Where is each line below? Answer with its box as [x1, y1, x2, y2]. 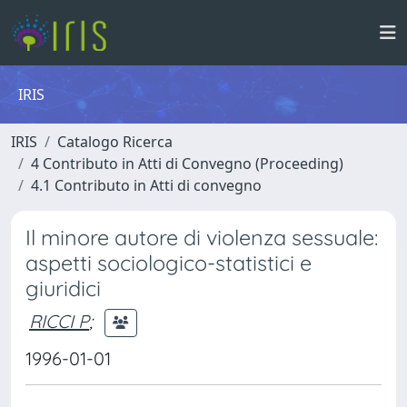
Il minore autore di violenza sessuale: [25, 224, 378, 251]
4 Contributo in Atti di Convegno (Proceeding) [31, 154, 343, 174]
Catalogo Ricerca [57, 132, 173, 152]
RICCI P [29, 309, 89, 333]
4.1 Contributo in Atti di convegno [31, 175, 262, 195]
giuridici [25, 275, 101, 302]
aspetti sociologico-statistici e [25, 250, 312, 276]
